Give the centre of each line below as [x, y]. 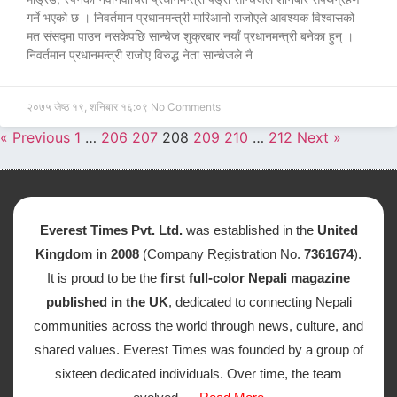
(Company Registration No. [222, 254]
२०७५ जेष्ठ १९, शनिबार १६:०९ [89, 107]
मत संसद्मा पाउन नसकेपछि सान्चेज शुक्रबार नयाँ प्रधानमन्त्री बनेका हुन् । [190, 36]
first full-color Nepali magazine [255, 278]
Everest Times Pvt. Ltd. [113, 230]
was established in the [251, 230]
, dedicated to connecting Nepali [260, 302]
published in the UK [107, 302]
